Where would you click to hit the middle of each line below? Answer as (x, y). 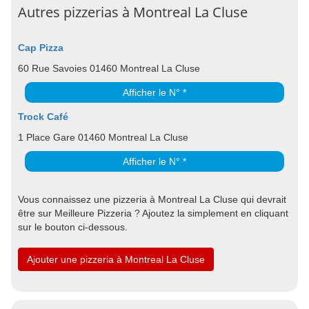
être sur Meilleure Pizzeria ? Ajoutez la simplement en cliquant (153, 213)
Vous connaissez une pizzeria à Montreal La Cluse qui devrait (152, 199)
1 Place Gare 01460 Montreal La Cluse (103, 137)
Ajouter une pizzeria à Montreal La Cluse (116, 259)
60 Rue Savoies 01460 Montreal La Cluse (109, 68)
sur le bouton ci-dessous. (73, 227)
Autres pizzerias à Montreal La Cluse (133, 12)
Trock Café (43, 116)
